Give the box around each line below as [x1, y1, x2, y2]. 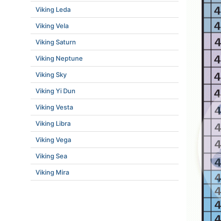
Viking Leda [36, 5, 71, 13]
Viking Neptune [36, 54, 83, 62]
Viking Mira [36, 168, 69, 176]
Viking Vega [36, 136, 71, 144]
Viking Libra [36, 119, 71, 127]
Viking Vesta [36, 103, 73, 111]
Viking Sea [36, 152, 67, 160]
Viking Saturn [36, 38, 76, 46]
